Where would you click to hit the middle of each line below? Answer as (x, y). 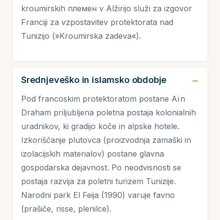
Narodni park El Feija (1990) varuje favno (98, 195)
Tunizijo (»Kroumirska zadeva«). (81, 36)
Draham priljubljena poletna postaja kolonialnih (109, 112)
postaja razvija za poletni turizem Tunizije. (98, 181)
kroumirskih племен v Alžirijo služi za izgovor (107, 8)
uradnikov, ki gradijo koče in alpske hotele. (100, 126)
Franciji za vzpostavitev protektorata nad (97, 22)
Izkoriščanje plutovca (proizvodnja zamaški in (106, 140)
